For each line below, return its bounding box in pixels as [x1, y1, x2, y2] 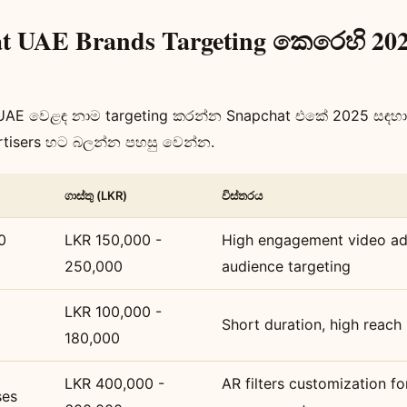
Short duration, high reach [222, 315, 402, 333]
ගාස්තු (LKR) [65, 188, 127, 203]
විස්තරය [222, 188, 263, 203]
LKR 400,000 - [65, 374, 164, 392]
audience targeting [222, 257, 351, 275]
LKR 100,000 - [65, 303, 162, 321]
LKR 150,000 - [65, 231, 162, 249]
